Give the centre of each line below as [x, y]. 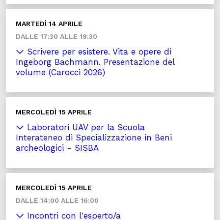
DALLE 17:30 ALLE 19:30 [56, 36]
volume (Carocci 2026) [60, 72]
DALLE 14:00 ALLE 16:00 [57, 200]
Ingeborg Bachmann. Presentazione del [95, 62]
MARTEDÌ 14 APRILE [49, 24]
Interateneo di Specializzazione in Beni [94, 137]
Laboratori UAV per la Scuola [84, 127]
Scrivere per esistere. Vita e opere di [98, 52]
